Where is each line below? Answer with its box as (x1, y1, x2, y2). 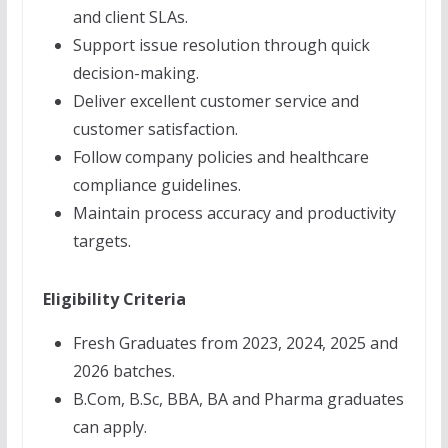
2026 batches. (72, 360, 175, 382)
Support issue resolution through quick (72, 34, 370, 56)
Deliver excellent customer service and (72, 90, 359, 112)
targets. (72, 230, 131, 252)
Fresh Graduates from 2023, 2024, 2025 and (72, 332, 398, 354)
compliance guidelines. (72, 174, 241, 196)
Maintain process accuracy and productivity (72, 202, 396, 224)
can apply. (72, 416, 147, 438)
